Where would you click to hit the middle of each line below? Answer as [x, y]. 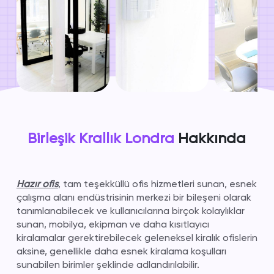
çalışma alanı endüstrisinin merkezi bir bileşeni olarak [134, 197]
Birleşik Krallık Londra [101, 138]
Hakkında [210, 138]
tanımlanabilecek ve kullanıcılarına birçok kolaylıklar [130, 211]
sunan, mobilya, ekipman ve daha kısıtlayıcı [113, 224]
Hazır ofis [37, 184]
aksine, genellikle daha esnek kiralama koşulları [121, 251]
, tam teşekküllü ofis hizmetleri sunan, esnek [157, 184]
